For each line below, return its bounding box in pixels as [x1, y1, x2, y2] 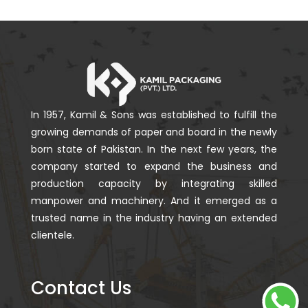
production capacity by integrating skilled [31, 176, 277, 190]
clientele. [31, 228, 74, 242]
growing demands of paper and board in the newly [31, 124, 277, 139]
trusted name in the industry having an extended [31, 210, 277, 225]
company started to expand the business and [31, 159, 277, 173]
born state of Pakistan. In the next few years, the [31, 142, 277, 156]
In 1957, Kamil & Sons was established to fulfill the [31, 107, 277, 122]
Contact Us [31, 275, 131, 300]
